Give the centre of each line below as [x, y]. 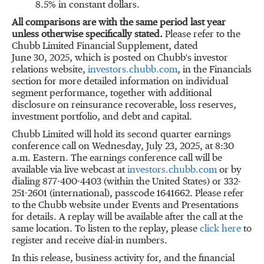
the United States [171, 182]
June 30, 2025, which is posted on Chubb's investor [120, 58]
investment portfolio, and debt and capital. [102, 117]
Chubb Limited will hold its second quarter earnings [121, 135]
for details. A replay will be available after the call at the [127, 217]
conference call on [52, 147]
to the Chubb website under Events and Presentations [125, 206]
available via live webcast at [70, 170]
